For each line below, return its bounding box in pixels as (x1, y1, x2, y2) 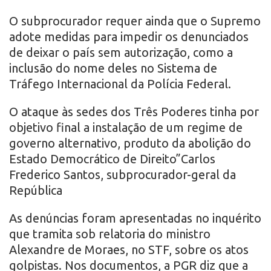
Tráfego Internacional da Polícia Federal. (9, 77, 231, 91)
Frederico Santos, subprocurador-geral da (9, 168, 236, 182)
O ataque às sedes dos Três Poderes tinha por (9, 105, 259, 119)
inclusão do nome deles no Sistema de (9, 61, 217, 76)
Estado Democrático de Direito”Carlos (9, 152, 215, 166)
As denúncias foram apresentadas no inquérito (9, 211, 261, 226)
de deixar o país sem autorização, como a (9, 45, 233, 60)
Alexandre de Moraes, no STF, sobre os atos (9, 243, 249, 257)
